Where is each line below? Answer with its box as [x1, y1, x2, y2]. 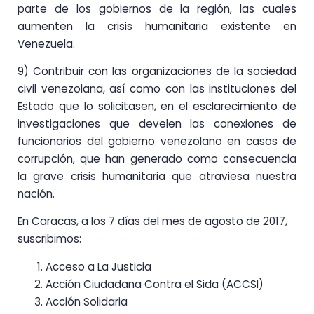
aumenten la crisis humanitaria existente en [18, 18, 296, 34]
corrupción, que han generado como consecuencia [18, 151, 296, 167]
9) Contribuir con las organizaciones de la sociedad [18, 64, 296, 79]
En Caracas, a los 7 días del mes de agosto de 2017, [18, 214, 287, 229]
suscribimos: [18, 231, 81, 247]
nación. [18, 186, 55, 202]
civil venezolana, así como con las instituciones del [18, 81, 296, 97]
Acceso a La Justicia [46, 259, 151, 274]
